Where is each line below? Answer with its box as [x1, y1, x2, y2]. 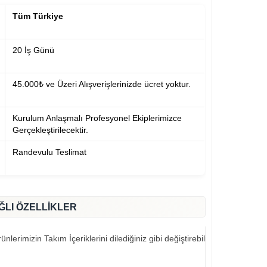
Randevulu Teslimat [13, 147, 87, 157]
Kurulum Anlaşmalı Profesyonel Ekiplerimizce [13, 113, 182, 123]
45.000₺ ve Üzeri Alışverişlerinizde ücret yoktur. [13, 79, 191, 89]
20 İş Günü [13, 45, 55, 55]
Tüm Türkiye [13, 11, 64, 21]
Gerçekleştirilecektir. [13, 125, 89, 135]
